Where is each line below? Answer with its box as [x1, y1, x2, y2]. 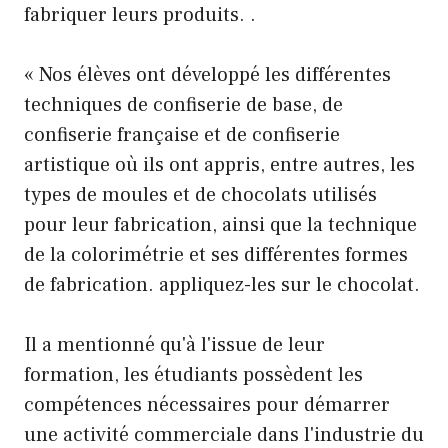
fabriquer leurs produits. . [24, 2, 256, 29]
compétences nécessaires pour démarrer [24, 392, 390, 419]
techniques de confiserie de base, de [24, 92, 343, 119]
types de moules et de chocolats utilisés [24, 182, 377, 209]
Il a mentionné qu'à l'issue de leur [24, 332, 325, 359]
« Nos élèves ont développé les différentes [24, 62, 391, 89]
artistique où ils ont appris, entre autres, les [24, 152, 415, 179]
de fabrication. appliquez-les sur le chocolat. [24, 272, 420, 299]
